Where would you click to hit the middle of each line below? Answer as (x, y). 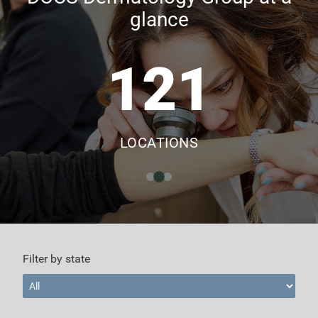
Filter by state (56, 258)
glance (159, 19)
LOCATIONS (159, 142)
